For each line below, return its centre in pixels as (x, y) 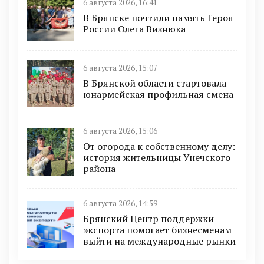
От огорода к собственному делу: (159, 146)
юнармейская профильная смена (158, 94)
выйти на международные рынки (159, 241)
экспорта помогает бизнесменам (157, 230)
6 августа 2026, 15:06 (120, 131)
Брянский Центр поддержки (148, 219)
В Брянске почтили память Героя (158, 17)
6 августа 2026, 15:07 (120, 68)
